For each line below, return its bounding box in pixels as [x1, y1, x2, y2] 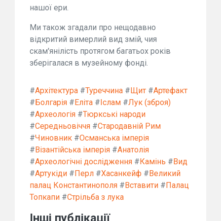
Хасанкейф [101, 169, 142, 178]
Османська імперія [79, 133, 149, 143]
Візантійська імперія [35, 145, 110, 154]
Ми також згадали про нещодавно [30, 23, 156, 32]
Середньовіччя [35, 121, 90, 131]
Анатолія [117, 145, 149, 154]
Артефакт [153, 86, 187, 95]
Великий [149, 169, 181, 178]
